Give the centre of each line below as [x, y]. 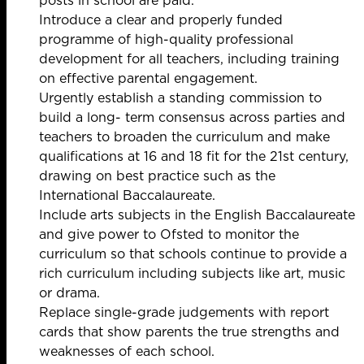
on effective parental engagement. [148, 78]
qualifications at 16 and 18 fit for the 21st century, [194, 156]
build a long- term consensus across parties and [192, 117]
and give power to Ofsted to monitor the [169, 234]
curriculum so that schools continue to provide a [193, 254]
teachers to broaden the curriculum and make [184, 137]
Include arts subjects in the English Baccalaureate [197, 215]
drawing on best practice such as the [157, 176]
